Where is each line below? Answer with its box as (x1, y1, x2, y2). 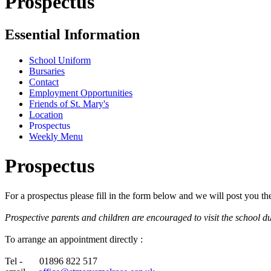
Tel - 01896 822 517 (5, 255, 97, 266)
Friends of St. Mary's (29, 98, 109, 109)
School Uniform (29, 54, 91, 65)
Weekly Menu (29, 131, 83, 142)
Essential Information (5, 26, 140, 42)
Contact (29, 76, 59, 87)
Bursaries (29, 65, 65, 76)
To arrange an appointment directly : (5, 233, 143, 244)
